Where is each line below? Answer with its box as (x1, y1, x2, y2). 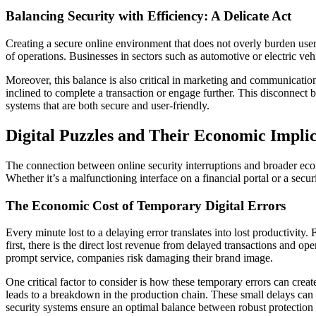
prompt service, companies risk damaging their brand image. (6, 252, 273, 265)
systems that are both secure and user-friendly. (6, 99, 209, 111)
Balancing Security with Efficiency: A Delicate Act (6, 8, 291, 24)
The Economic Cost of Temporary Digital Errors (6, 197, 286, 213)
